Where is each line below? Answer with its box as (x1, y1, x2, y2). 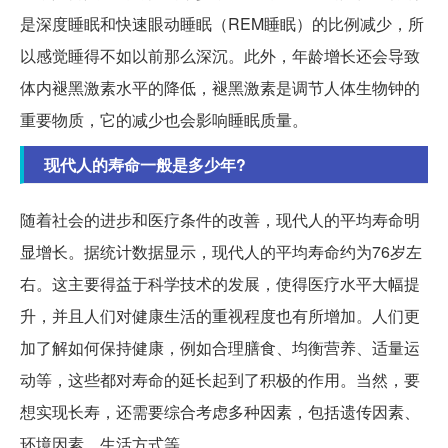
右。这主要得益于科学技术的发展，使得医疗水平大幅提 (20, 272, 420, 296)
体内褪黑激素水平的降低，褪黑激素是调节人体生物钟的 (20, 76, 420, 100)
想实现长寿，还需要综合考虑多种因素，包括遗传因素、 (20, 400, 420, 424)
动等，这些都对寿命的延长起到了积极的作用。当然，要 (20, 368, 420, 392)
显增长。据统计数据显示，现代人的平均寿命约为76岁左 (20, 240, 422, 264)
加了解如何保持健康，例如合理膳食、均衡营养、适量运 (20, 336, 420, 360)
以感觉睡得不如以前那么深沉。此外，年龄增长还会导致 (20, 44, 420, 68)
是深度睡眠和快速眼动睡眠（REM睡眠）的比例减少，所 (20, 12, 424, 36)
